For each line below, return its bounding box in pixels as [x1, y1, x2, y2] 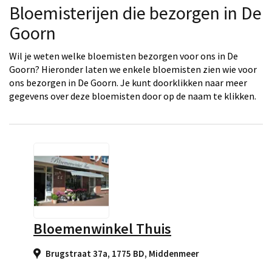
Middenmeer [149, 248, 199, 259]
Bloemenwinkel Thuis [33, 219, 171, 238]
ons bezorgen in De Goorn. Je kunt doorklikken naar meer [9, 76, 247, 89]
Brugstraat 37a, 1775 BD [46, 248, 144, 259]
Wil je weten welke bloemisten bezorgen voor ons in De [9, 50, 238, 62]
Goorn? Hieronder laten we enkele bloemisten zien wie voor [9, 63, 257, 75]
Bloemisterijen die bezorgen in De [9, 1, 262, 24]
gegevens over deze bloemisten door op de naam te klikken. [9, 90, 256, 102]
